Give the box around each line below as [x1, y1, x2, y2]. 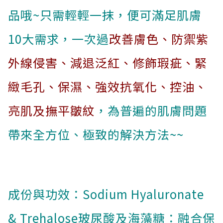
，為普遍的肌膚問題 [95, 102, 207, 119]
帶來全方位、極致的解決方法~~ [8, 125, 184, 143]
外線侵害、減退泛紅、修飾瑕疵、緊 [8, 54, 207, 72]
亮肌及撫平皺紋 [8, 102, 95, 119]
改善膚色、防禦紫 [109, 30, 209, 48]
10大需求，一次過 [8, 30, 109, 48]
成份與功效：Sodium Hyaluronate [8, 185, 204, 203]
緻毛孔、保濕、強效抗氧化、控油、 [8, 78, 207, 96]
